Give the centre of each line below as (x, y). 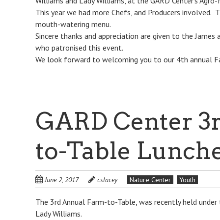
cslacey (107, 180)
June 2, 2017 (62, 180)
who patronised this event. (79, 48)
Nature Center (150, 180)
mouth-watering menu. (73, 24)
